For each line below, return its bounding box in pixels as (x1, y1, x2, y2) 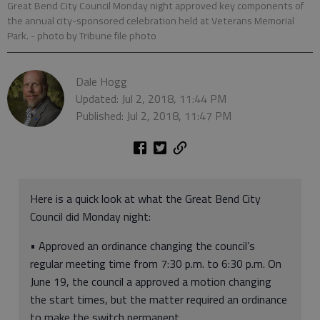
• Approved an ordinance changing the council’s (30, 237, 255, 255)
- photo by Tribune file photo (31, 28, 156, 44)
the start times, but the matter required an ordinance (30, 291, 287, 309)
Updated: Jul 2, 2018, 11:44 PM (76, 90, 226, 108)
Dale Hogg (76, 73, 127, 91)
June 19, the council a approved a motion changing (30, 273, 271, 291)
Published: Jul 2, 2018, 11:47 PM (76, 107, 231, 125)
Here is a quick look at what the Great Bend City (30, 190, 261, 208)
